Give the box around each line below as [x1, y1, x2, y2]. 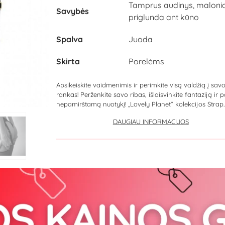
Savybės [56, 6, 89, 16]
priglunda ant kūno [129, 12, 199, 22]
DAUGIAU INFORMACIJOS [113, 118, 189, 126]
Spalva [56, 34, 83, 44]
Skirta [56, 56, 80, 66]
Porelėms [129, 56, 164, 66]
